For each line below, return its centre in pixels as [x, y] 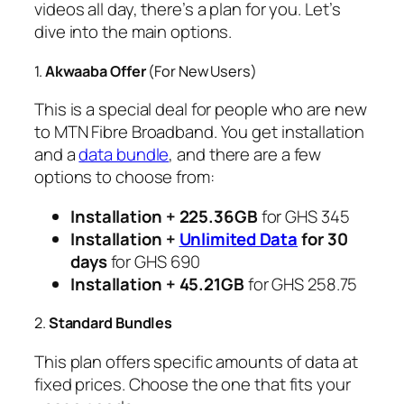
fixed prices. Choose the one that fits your [193, 385]
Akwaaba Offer [95, 71]
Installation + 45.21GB [157, 284]
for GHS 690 [153, 261]
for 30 [323, 239]
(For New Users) [201, 71]
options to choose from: [124, 177]
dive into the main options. [133, 32]
